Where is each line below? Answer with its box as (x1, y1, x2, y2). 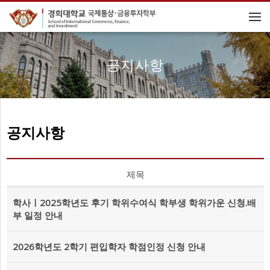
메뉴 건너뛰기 (112, 3, 158, 13)
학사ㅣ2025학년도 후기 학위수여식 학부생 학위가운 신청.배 (13, 196, 256, 209)
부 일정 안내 (13, 209, 63, 221)
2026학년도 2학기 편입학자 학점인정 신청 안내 (13, 240, 206, 253)
